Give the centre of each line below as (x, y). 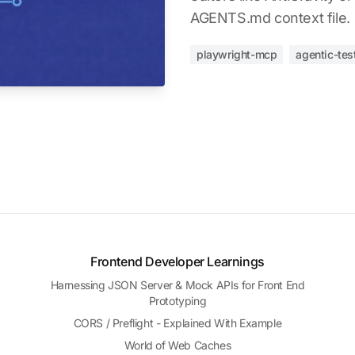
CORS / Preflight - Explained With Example (177, 323)
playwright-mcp (237, 54)
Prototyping (177, 301)
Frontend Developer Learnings (177, 261)
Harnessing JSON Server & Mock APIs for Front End (177, 285)
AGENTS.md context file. (270, 18)
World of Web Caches (177, 345)
